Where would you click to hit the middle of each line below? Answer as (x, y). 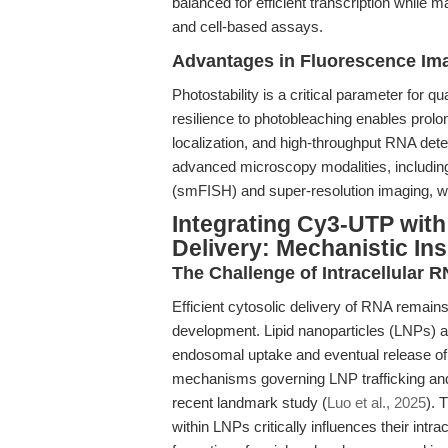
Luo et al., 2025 (376, 402)
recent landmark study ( (249, 402)
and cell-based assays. (247, 26)
